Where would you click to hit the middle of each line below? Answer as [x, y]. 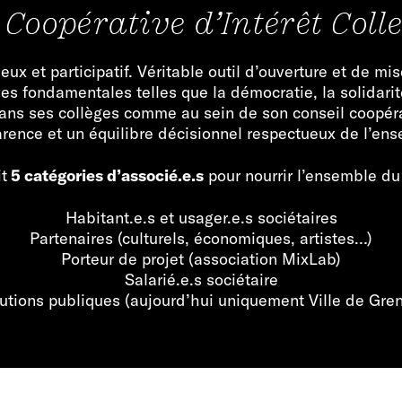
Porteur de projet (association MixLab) [201, 258]
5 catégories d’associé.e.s [105, 175]
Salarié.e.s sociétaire [201, 279]
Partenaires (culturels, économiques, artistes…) [201, 238]
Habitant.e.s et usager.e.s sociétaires [201, 217]
